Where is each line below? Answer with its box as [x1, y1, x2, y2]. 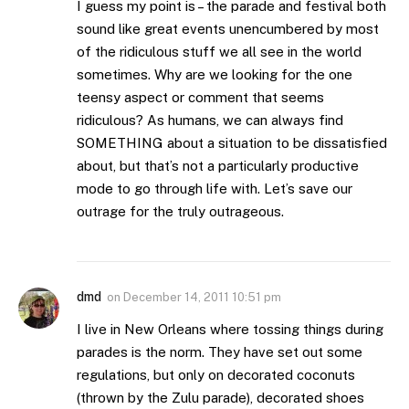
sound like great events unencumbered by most [77, 20, 379, 37]
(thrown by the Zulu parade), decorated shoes [77, 389, 364, 405]
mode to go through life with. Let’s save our [77, 180, 352, 196]
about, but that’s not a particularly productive [77, 157, 359, 173]
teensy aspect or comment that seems [77, 89, 324, 105]
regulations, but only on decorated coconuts [77, 366, 355, 383]
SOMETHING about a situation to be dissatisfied [77, 134, 387, 151]
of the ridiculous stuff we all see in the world [77, 43, 362, 59]
